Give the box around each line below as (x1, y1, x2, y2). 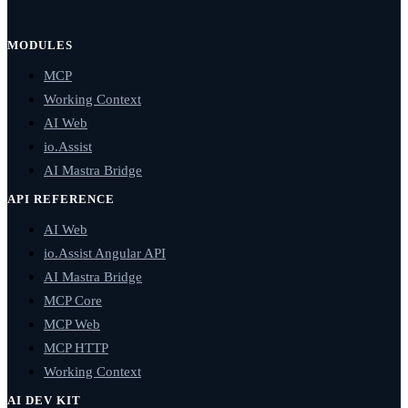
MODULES (7, 38, 74, 52)
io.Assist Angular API (44, 244, 166, 260)
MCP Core (44, 291, 102, 308)
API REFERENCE (7, 192, 116, 206)
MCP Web (44, 315, 100, 331)
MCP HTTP (44, 339, 108, 355)
